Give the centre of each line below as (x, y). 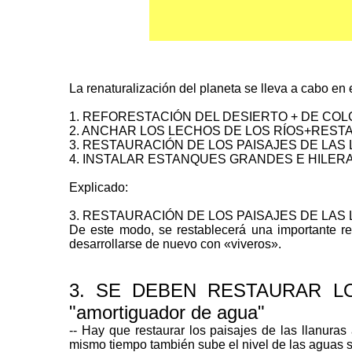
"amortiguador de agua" (167, 312)
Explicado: (99, 187)
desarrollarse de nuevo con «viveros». (175, 244)
